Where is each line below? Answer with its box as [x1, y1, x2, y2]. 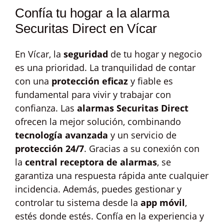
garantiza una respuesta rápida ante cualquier [15, 169, 208, 181]
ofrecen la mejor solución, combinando [15, 115, 181, 127]
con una [15, 75, 51, 87]
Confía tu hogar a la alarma [15, 5, 169, 20]
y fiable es [128, 75, 173, 87]
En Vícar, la [15, 48, 63, 60]
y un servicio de [108, 129, 176, 141]
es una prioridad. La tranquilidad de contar [15, 61, 195, 73]
